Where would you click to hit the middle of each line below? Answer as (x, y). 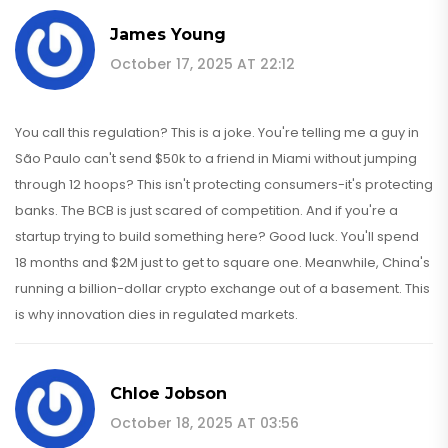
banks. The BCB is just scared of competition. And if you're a (206, 210)
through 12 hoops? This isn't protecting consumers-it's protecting (224, 184)
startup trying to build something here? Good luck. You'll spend (217, 236)
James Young (168, 34)
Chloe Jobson (168, 393)
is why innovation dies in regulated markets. (156, 314)
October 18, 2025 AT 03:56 (204, 422)
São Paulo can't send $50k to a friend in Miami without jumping (216, 158)
